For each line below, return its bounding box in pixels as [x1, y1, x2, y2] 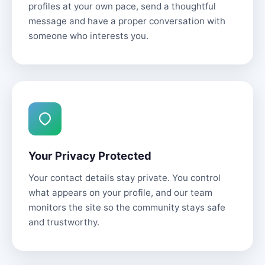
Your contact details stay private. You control [28, 172, 221, 183]
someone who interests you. [28, 30, 148, 41]
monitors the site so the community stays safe [28, 202, 225, 213]
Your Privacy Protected [28, 149, 151, 162]
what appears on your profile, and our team [28, 187, 212, 198]
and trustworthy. [28, 216, 99, 228]
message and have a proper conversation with [28, 15, 225, 27]
